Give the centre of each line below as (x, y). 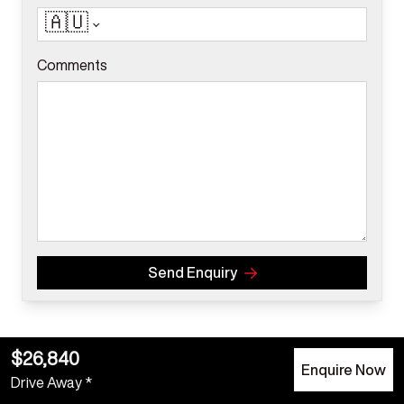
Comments (72, 67)
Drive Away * (51, 384)
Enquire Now (344, 369)
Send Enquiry (192, 272)
